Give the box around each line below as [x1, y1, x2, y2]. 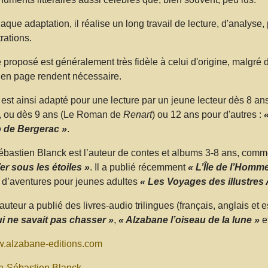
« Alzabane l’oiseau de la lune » [118, 214, 260, 225]
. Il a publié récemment [89, 162, 188, 172]
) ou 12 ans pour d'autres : [151, 109, 264, 120]
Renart [123, 109, 152, 120]
